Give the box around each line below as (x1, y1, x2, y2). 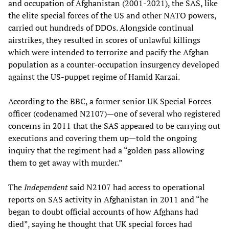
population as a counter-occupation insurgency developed (8, 58, 219, 70)
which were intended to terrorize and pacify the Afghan (8, 46, 209, 58)
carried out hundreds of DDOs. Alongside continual (8, 21, 194, 33)
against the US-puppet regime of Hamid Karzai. (8, 71, 180, 82)
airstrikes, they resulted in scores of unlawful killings (8, 34, 200, 45)
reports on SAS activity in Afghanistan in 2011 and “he (8, 193, 209, 205)
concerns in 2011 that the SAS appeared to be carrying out (8, 120, 220, 131)
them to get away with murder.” (8, 156, 123, 168)
